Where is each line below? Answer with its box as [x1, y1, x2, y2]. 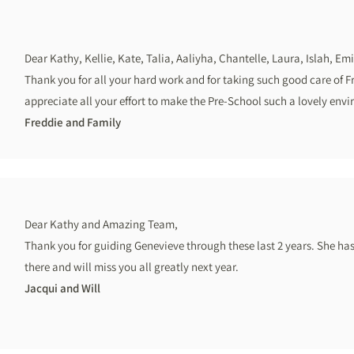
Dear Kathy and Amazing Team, [24, 217, 178, 232]
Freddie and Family [24, 115, 121, 130]
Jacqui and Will [24, 281, 103, 296]
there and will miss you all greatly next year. [24, 259, 239, 274]
